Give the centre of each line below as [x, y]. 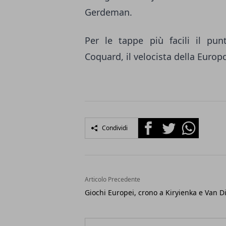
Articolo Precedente [112, 180]
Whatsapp [197, 124]
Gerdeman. [108, 12]
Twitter [172, 124]
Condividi [115, 128]
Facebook [156, 124]
